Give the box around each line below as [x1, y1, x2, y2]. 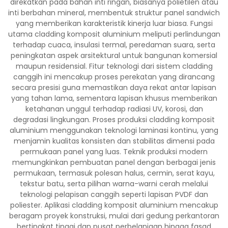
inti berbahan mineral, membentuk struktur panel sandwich [8, 8, 220, 18]
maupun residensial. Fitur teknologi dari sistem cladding [15, 61, 213, 71]
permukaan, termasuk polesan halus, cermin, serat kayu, [13, 168, 215, 178]
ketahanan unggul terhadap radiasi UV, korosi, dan [25, 104, 203, 114]
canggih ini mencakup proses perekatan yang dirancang [13, 72, 215, 82]
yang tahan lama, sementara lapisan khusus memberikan [11, 93, 217, 103]
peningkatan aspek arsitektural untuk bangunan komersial [11, 50, 217, 61]
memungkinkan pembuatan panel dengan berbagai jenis [12, 157, 216, 167]
